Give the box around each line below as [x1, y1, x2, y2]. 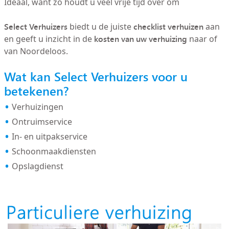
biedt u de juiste [67, 21, 133, 32]
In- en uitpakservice [11, 131, 87, 142]
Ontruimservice [11, 116, 72, 127]
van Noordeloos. [4, 45, 68, 57]
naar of [187, 33, 217, 44]
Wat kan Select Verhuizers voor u [4, 67, 188, 85]
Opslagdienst [11, 161, 63, 172]
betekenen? [4, 82, 69, 100]
